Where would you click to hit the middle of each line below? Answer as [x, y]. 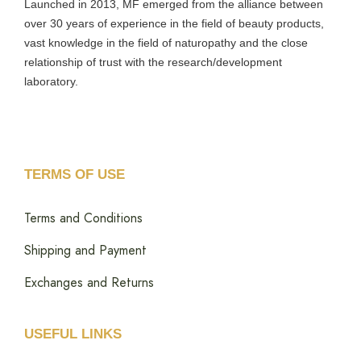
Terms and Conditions [83, 218]
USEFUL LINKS [73, 334]
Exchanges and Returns [89, 282]
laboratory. [51, 81]
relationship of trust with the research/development [153, 62]
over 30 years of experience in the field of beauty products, [174, 23]
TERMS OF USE [75, 174]
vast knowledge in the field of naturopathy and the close [166, 42]
